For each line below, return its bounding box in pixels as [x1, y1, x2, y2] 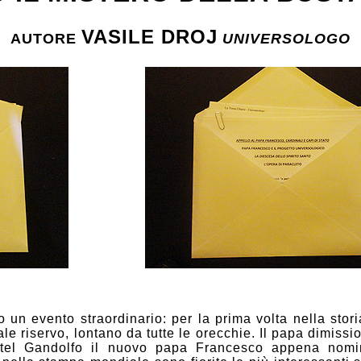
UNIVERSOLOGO [218, 31, 351, 48]
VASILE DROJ [81, 26, 218, 48]
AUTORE [10, 31, 81, 48]
